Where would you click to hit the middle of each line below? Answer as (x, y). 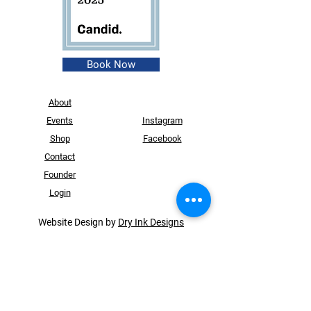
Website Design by (78, 222)
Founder (60, 175)
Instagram (162, 120)
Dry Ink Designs (151, 222)
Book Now (111, 65)
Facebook (162, 138)
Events (60, 120)
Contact (60, 157)
